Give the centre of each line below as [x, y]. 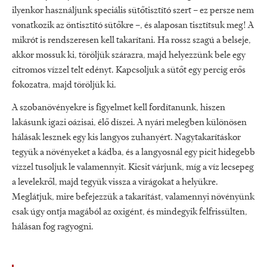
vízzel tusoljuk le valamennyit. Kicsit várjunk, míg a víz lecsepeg [133, 167]
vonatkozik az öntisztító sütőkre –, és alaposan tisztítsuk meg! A [133, 26]
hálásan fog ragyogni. [53, 227]
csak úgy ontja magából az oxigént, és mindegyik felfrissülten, [130, 212]
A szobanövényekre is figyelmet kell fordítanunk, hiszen [119, 108]
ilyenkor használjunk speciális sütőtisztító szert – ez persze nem [133, 11]
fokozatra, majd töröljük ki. [64, 86]
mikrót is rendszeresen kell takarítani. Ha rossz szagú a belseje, [131, 41]
